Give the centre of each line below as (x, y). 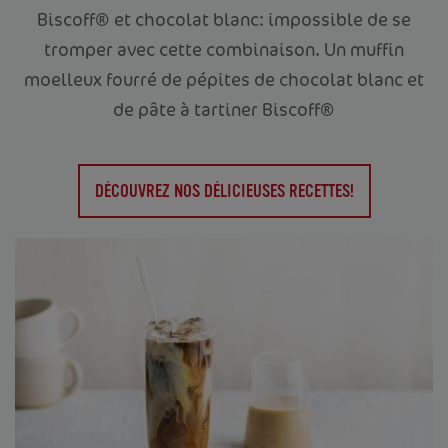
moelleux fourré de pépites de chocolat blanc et (224, 78)
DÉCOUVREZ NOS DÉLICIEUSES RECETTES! (224, 190)
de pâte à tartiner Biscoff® (224, 108)
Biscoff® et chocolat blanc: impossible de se (224, 18)
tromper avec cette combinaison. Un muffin (224, 48)
